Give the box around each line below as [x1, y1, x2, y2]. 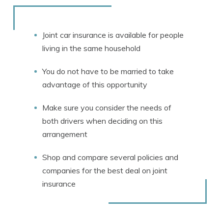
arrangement [42, 129, 87, 139]
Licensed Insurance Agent [60, 10, 139, 18]
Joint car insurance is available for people [42, 30, 184, 40]
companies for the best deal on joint [42, 165, 167, 175]
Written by [60, 1, 93, 9]
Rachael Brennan [92, 1, 149, 10]
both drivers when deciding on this [42, 116, 163, 126]
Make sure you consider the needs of [42, 103, 171, 112]
